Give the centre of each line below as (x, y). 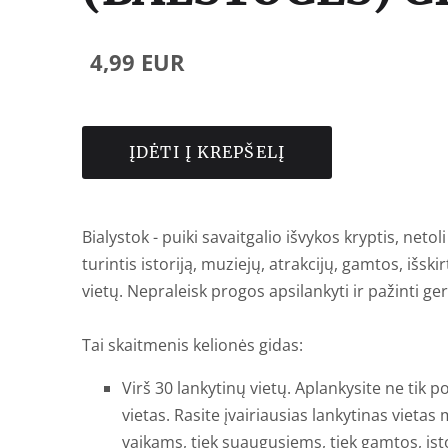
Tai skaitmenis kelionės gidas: (192, 344)
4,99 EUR (137, 62)
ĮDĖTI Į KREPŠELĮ (207, 152)
